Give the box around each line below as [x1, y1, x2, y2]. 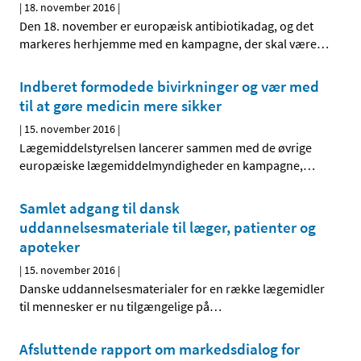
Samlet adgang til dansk [19, 198, 180, 218]
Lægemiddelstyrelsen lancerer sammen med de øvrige [19, 139, 312, 156]
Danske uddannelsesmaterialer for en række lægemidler [19, 280, 325, 297]
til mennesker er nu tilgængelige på [19, 298, 210, 315]
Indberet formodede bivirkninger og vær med [19, 77, 319, 97]
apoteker [19, 237, 80, 257]
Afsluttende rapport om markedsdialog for [19, 339, 300, 359]
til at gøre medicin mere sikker [19, 96, 222, 116]
